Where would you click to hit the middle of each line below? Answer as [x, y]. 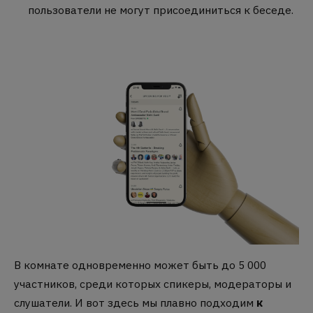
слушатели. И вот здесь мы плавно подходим [135, 302]
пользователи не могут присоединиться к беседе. [161, 10]
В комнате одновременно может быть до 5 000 [140, 264]
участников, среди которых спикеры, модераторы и [153, 283]
